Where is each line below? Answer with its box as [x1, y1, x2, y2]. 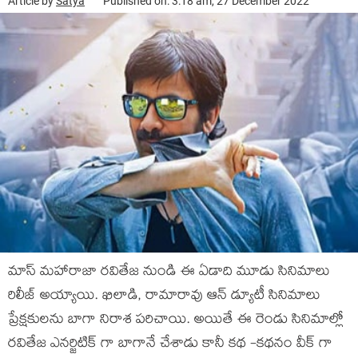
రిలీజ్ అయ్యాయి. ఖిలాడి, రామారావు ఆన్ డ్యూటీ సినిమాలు [8, 285, 320, 309]
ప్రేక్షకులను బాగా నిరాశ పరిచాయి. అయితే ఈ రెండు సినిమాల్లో [8, 309, 344, 333]
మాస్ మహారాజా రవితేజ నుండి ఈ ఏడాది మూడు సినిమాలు [8, 261, 330, 285]
